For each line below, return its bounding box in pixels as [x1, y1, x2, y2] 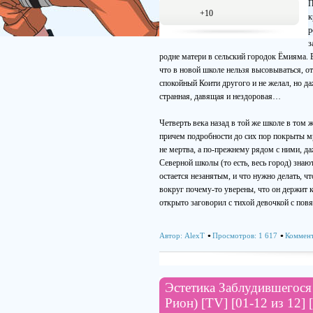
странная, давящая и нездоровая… [159, 92, 281, 101]
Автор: [159, 231, 184, 240]
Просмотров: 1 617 [212, 231, 277, 240]
